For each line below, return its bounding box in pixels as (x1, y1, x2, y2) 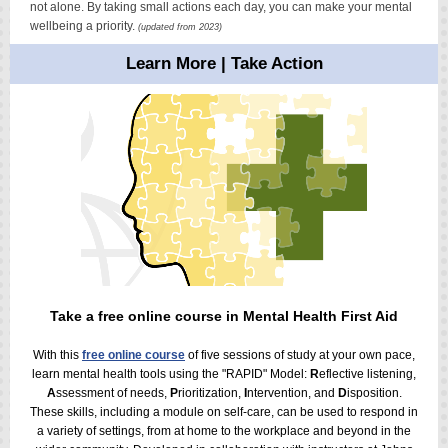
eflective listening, (319, 367, 416, 381)
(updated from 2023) (138, 22, 222, 32)
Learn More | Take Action (125, 54, 323, 73)
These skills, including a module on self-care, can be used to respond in (30, 405, 418, 419)
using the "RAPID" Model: (169, 367, 310, 381)
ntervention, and (246, 386, 338, 400)
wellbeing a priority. (30, 19, 138, 33)
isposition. (346, 386, 402, 400)
